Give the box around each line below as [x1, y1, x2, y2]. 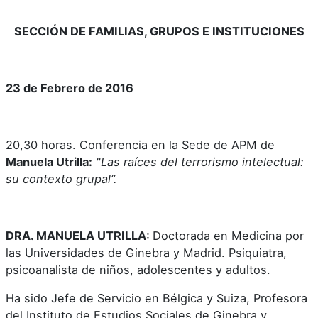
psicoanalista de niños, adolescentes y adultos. [6, 262, 271, 277]
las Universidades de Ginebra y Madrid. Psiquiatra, [6, 245, 287, 260]
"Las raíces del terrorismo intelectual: [96, 154, 305, 169]
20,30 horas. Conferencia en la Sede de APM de [6, 137, 275, 152]
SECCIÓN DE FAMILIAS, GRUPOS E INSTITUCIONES [13, 23, 305, 38]
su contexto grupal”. [6, 171, 118, 186]
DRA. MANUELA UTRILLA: [6, 228, 153, 243]
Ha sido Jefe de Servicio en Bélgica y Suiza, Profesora [6, 290, 308, 305]
